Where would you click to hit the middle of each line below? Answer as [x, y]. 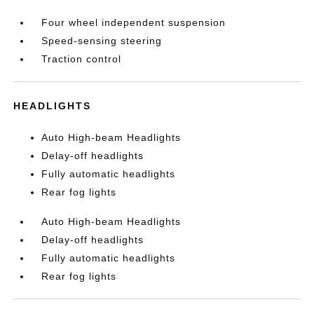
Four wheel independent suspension [134, 22]
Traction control [82, 59]
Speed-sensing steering [102, 41]
